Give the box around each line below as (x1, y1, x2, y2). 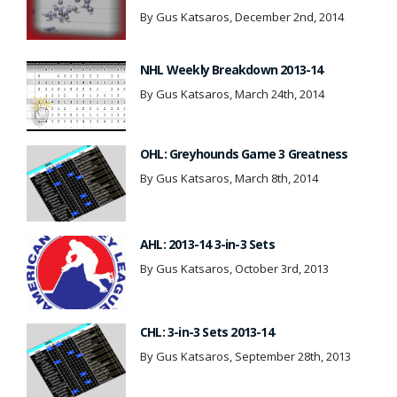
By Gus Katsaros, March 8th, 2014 (140, 170, 318, 187)
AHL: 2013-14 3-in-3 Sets (140, 236, 275, 253)
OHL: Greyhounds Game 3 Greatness (140, 145, 348, 163)
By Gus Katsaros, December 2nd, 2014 (140, 9, 344, 26)
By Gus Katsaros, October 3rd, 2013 (140, 261, 329, 277)
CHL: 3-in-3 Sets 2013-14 (140, 323, 274, 340)
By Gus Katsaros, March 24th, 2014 (140, 85, 324, 102)
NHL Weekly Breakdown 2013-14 (140, 60, 323, 78)
